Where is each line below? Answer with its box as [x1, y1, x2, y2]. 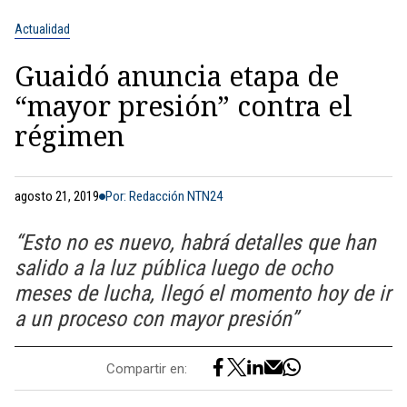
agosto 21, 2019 [15, 188, 99, 204]
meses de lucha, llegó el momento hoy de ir [15, 281, 391, 306]
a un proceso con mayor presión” [15, 306, 298, 332]
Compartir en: [106, 360, 187, 377]
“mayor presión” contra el [15, 87, 352, 124]
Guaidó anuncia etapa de [15, 57, 339, 94]
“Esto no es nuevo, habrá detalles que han [15, 230, 376, 255]
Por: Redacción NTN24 [105, 188, 223, 204]
